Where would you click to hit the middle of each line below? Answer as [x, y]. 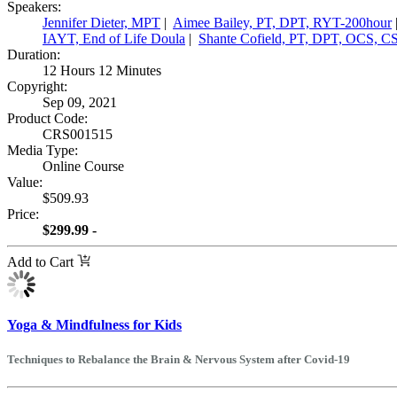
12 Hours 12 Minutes [102, 70]
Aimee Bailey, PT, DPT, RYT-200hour [282, 22]
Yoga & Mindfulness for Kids [94, 325]
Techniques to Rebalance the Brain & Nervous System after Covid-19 [179, 360]
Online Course [83, 166]
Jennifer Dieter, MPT [101, 22]
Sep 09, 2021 [82, 102]
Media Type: [43, 150]
